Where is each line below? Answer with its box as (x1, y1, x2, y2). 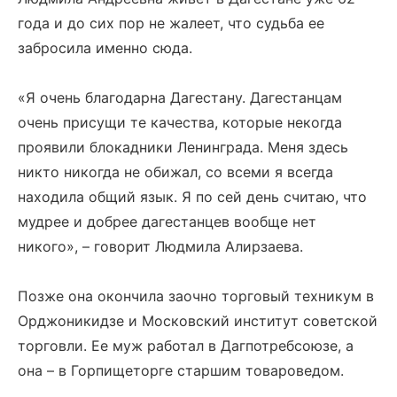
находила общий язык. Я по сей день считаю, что (18, 188, 367, 206)
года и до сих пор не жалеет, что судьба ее (18, 14, 324, 32)
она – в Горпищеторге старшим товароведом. (18, 362, 344, 379)
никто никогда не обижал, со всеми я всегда (18, 163, 333, 181)
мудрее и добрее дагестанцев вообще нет (18, 213, 316, 230)
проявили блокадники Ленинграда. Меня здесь (18, 138, 348, 156)
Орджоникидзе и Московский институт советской (18, 312, 378, 330)
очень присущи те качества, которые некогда (18, 113, 342, 131)
